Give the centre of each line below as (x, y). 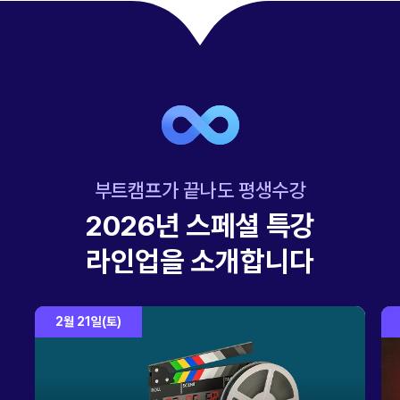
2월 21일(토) (88, 321)
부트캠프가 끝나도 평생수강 (200, 190)
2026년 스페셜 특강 (200, 225)
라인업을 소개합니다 (200, 261)
